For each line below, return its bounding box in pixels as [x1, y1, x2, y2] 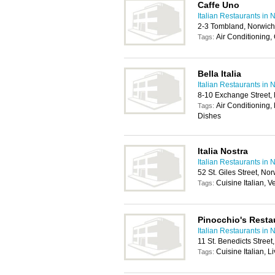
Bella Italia [198, 69, 241, 79]
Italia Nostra [198, 146, 248, 156]
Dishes [198, 112, 221, 120]
